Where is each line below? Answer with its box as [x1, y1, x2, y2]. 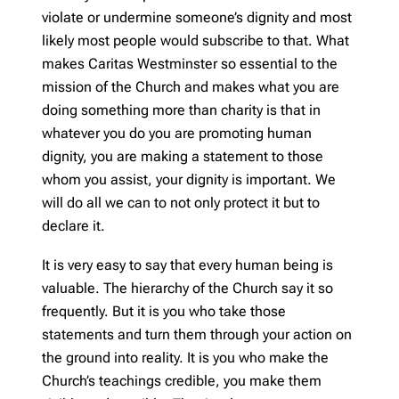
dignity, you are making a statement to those [42, 147, 323, 165]
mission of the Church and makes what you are [42, 77, 339, 95]
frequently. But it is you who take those [42, 302, 286, 320]
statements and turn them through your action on [42, 325, 352, 343]
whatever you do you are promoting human [42, 124, 312, 142]
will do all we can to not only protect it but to [42, 193, 320, 211]
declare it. [42, 216, 105, 234]
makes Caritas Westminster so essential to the [42, 54, 338, 72]
